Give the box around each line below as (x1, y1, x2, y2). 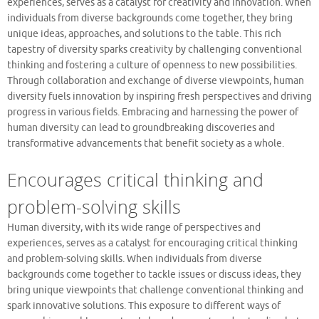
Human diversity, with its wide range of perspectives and (7, 221, 261, 234)
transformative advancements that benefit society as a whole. (7, 137, 284, 150)
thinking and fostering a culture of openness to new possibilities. (7, 58, 297, 71)
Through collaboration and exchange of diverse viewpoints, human (7, 74, 304, 87)
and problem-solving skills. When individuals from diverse (7, 252, 262, 265)
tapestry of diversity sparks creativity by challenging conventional (7, 43, 302, 56)
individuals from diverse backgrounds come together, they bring (7, 11, 293, 24)
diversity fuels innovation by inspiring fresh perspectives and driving (7, 90, 312, 103)
